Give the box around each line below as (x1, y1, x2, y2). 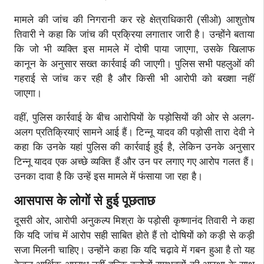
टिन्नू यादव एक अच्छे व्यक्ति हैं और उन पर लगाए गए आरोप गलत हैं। (14, 156, 255, 167)
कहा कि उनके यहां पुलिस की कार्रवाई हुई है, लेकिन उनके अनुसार (14, 141, 255, 153)
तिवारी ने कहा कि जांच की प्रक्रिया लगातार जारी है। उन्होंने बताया (14, 28, 255, 40)
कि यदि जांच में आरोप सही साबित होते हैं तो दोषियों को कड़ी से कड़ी (14, 229, 255, 241)
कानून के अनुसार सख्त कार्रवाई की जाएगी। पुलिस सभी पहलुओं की (14, 58, 255, 70)
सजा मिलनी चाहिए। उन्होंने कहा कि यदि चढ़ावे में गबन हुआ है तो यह (14, 244, 255, 256)
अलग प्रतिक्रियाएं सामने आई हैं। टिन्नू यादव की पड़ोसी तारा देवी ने (14, 126, 255, 138)
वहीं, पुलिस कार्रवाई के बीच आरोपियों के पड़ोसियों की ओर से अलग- (14, 111, 255, 123)
